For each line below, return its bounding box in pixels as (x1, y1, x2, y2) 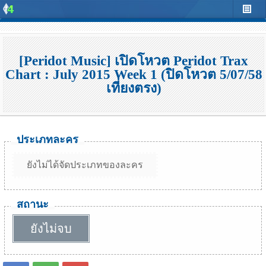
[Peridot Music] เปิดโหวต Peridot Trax (19, 53, 248, 68)
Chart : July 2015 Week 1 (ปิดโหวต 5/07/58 (5, 67, 262, 82)
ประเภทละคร (17, 134, 78, 145)
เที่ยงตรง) (106, 81, 161, 96)
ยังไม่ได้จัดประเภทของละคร (27, 160, 143, 170)
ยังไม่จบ (30, 222, 72, 235)
